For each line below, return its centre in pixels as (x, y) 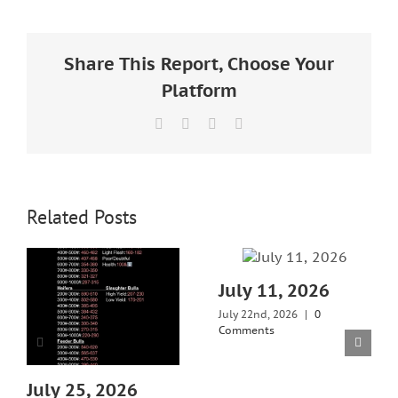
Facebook (190, 123)
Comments (247, 330)
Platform (199, 90)
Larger (48, 13)
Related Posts (82, 216)
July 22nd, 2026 (258, 314)
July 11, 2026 (274, 291)
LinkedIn (242, 123)
